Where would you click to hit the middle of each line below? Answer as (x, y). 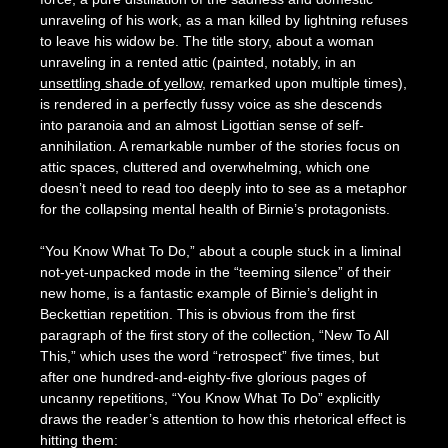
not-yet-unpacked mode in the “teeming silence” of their (215, 272)
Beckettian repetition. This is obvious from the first (197, 314)
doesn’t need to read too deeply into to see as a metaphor (223, 188)
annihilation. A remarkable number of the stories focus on (219, 146)
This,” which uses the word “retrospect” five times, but (209, 356)
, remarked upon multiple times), (304, 83)
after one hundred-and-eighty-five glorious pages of (202, 377)
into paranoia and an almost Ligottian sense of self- (201, 125)
